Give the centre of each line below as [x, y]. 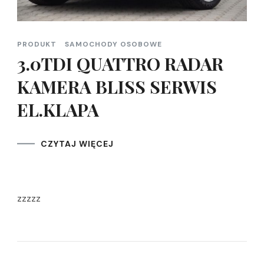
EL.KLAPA [58, 110]
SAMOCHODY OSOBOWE [113, 44]
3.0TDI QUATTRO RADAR [120, 64]
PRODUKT [37, 44]
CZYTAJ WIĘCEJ [77, 144]
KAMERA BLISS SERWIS [117, 87]
